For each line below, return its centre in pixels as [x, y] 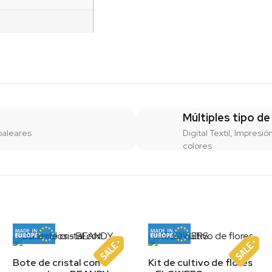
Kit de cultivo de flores [200, 263]
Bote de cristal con [56, 263]
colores [197, 146]
